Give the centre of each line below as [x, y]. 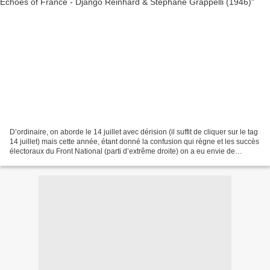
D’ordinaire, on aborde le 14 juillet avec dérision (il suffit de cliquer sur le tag [134, 132]
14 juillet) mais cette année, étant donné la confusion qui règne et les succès [134, 141]
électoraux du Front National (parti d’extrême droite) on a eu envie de [122, 151]
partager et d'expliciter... [48, 161]
